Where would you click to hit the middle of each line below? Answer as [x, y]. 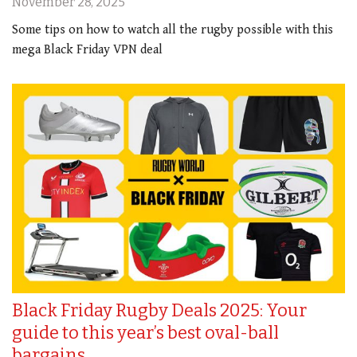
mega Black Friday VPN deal [87, 49]
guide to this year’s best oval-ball [145, 333]
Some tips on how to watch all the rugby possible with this [173, 29]
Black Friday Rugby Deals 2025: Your [159, 311]
